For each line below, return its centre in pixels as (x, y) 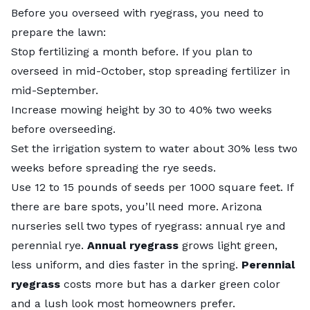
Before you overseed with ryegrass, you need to (137, 12)
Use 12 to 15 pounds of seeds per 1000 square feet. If (152, 187)
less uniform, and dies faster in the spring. (126, 264)
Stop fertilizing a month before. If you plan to (132, 51)
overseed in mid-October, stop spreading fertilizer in (151, 71)
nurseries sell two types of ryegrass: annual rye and (148, 226)
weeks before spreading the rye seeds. (113, 167)
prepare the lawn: (58, 32)
